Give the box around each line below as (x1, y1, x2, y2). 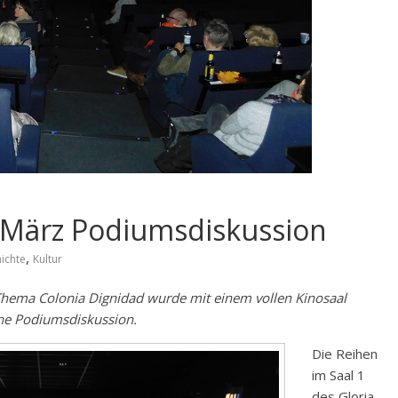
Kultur (33, 251, 62, 267)
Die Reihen (312, 345, 378, 363)
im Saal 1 (312, 366, 365, 385)
